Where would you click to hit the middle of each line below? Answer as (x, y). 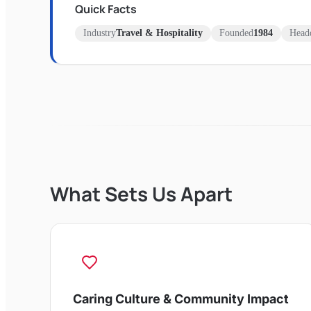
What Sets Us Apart (141, 193)
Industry (100, 33)
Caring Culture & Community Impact (181, 299)
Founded (236, 33)
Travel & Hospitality (159, 33)
